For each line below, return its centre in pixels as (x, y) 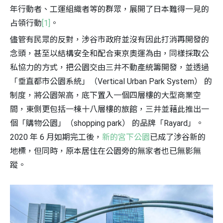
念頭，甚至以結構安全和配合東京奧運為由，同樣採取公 (110, 53)
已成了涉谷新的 (178, 137)
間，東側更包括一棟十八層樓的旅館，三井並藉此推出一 (110, 109)
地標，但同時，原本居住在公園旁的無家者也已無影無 (106, 151)
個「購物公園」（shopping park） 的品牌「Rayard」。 (107, 123)
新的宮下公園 (126, 137)
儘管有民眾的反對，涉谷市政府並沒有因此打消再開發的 (110, 39)
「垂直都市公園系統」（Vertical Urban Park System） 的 (111, 81)
